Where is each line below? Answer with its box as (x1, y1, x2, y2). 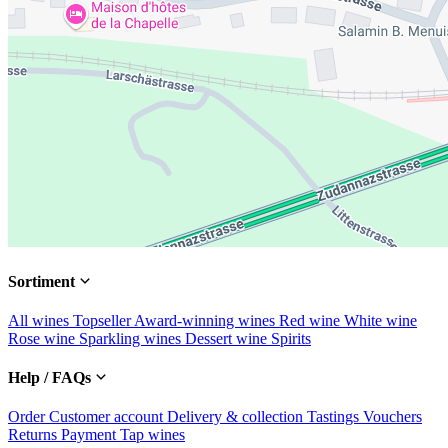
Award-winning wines (134, 311, 279, 329)
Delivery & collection (167, 408, 307, 426)
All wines (8, 311, 73, 329)
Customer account (49, 408, 167, 426)
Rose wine (8, 329, 79, 347)
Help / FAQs (8, 369, 95, 387)
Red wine (279, 311, 344, 329)
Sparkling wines (79, 329, 185, 347)
